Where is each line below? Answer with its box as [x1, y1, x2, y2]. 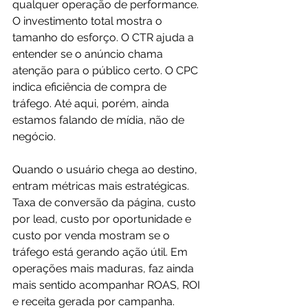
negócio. [12, 130, 56, 143]
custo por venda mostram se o [12, 229, 173, 242]
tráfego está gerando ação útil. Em [12, 245, 190, 258]
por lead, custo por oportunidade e [12, 212, 194, 225]
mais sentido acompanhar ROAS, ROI [12, 278, 203, 291]
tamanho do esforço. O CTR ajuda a [12, 31, 197, 44]
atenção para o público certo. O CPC [12, 64, 201, 77]
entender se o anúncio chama [12, 47, 166, 60]
